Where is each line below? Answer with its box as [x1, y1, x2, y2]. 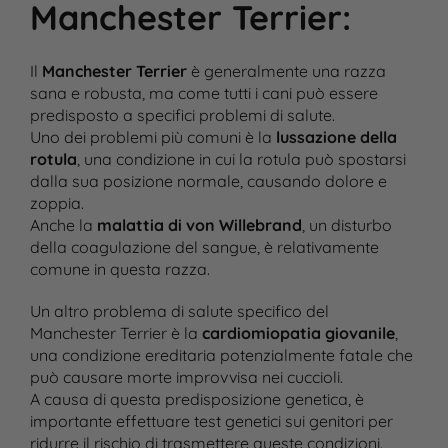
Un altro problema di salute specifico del [29, 301, 329, 322]
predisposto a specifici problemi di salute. [29, 105, 335, 126]
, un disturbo [301, 215, 392, 236]
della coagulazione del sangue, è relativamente [29, 237, 379, 258]
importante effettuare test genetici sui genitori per [29, 411, 393, 432]
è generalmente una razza [186, 61, 386, 82]
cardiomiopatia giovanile [201, 323, 395, 344]
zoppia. [29, 193, 84, 214]
